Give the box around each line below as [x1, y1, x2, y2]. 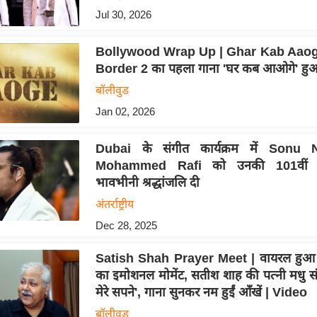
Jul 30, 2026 [95, 8, 151, 21]
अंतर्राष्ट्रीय [95, 198, 134, 211]
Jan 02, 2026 [95, 105, 155, 118]
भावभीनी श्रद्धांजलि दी [95, 175, 200, 190]
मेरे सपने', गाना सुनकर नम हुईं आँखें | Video [95, 285, 307, 300]
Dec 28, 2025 [95, 219, 157, 232]
